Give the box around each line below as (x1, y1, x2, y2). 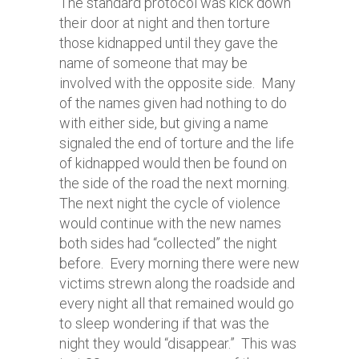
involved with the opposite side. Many (59, 75, 296, 91)
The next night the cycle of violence (59, 195, 280, 212)
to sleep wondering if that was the (59, 315, 269, 332)
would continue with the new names (59, 215, 281, 232)
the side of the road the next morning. (59, 175, 292, 192)
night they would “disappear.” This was (59, 335, 296, 352)
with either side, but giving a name (59, 115, 268, 131)
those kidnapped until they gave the (59, 34, 278, 51)
